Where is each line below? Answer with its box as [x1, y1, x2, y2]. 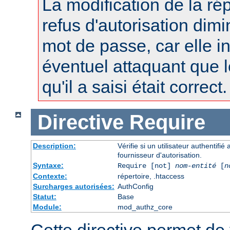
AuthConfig [117, 182, 154, 191]
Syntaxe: [32, 161, 64, 170]
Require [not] [117, 162, 175, 170]
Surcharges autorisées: [32, 182, 114, 191]
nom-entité [175, 162, 216, 170]
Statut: [32, 193, 56, 201]
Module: [32, 203, 62, 212]
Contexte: [32, 172, 67, 181]
